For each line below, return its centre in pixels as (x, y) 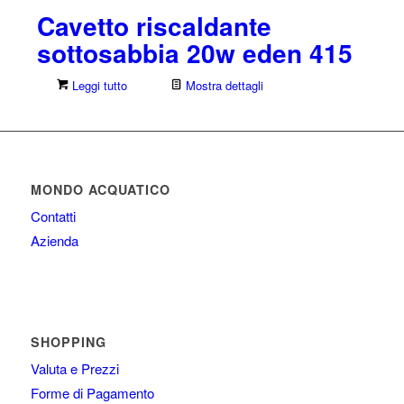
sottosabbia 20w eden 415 (194, 52)
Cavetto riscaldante (154, 25)
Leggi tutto (97, 85)
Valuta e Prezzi (74, 368)
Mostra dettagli (222, 85)
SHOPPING (68, 341)
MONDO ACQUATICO (100, 189)
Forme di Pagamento (92, 392)
